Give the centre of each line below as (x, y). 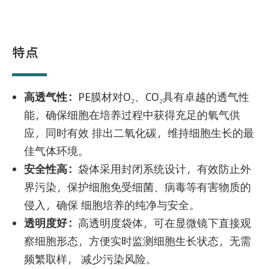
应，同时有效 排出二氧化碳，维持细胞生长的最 (139, 133)
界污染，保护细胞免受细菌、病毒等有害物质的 (138, 187)
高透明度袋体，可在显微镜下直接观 (165, 223)
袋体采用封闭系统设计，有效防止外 (165, 169)
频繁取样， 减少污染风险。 (92, 259)
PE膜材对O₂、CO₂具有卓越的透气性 (164, 97)
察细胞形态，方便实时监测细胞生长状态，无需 (138, 241)
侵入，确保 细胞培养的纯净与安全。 (113, 205)
